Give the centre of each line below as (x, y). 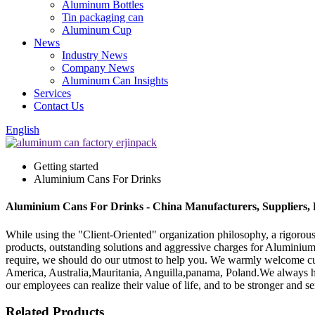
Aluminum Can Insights (115, 81)
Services (52, 93)
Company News (98, 68)
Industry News (95, 55)
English (22, 130)
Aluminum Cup (97, 30)
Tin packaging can (103, 17)
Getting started (66, 166)
